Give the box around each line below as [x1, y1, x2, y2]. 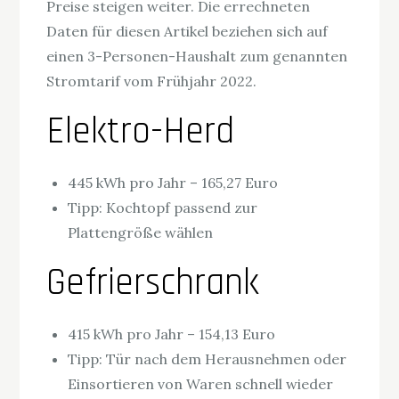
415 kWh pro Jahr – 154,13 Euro [68, 325, 276, 344]
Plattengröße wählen [68, 224, 214, 242]
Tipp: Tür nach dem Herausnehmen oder [68, 350, 347, 369]
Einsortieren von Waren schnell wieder [68, 375, 334, 394]
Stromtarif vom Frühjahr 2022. [46, 72, 257, 91]
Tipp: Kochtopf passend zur [68, 199, 258, 217]
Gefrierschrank [46, 259, 260, 308]
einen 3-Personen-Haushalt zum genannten [46, 47, 348, 66]
